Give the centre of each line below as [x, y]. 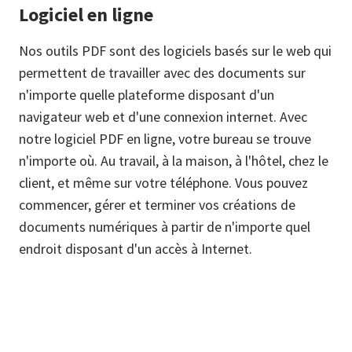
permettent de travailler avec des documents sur [162, 73]
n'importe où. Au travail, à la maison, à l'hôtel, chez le [174, 161]
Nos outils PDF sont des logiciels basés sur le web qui [175, 51]
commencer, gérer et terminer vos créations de [157, 205]
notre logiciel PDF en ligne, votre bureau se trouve [165, 139]
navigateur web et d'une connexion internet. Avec [163, 117]
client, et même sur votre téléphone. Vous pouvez [163, 183]
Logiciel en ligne [86, 15]
